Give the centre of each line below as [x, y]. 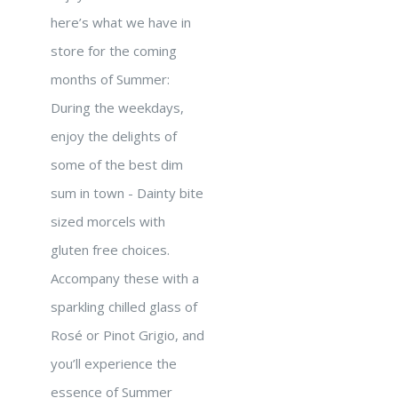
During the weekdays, [117, 107]
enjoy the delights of [114, 136]
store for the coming [114, 51]
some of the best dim [117, 164]
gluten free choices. [110, 250]
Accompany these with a [125, 278]
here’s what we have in [121, 22]
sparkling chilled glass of [124, 306]
